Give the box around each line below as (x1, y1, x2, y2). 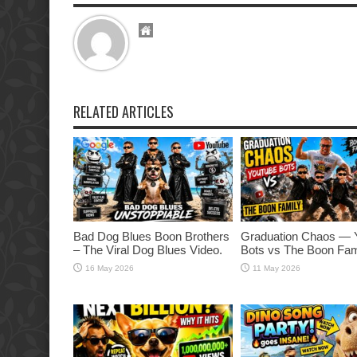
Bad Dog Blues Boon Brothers (73, 229, 229, 244)
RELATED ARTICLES (73, 100, 174, 122)
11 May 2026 (253, 264, 300, 273)
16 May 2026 (85, 264, 134, 273)
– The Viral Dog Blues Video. (73, 243, 222, 257)
